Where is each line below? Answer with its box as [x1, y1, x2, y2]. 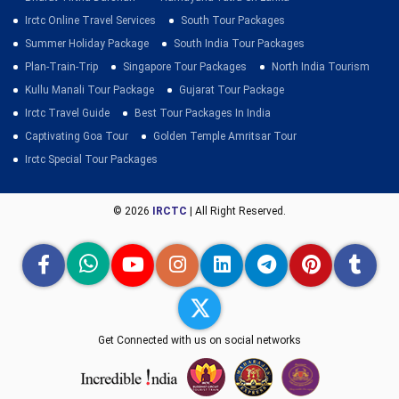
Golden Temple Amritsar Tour [153, 130, 297, 142]
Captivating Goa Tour [25, 130, 128, 142]
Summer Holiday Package [25, 37, 149, 50]
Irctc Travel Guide [25, 107, 110, 119]
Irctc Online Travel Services [25, 14, 156, 27]
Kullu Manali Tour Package [25, 84, 154, 96]
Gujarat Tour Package [179, 84, 284, 96]
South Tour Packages [181, 14, 285, 27]
